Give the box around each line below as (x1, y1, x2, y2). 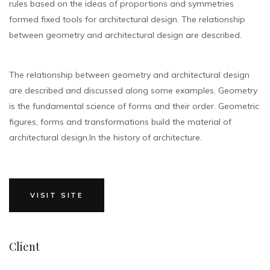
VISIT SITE (30, 190, 83, 199)
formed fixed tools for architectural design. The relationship (9, 13, 245, 25)
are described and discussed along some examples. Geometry (9, 84, 257, 96)
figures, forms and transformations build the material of (9, 116, 231, 127)
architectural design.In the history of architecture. (9, 131, 202, 143)
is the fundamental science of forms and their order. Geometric (9, 100, 259, 111)
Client (9, 239, 40, 254)
